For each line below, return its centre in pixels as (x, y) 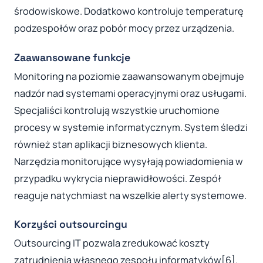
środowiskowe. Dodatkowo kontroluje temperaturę (129, 11)
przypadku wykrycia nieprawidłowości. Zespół (118, 178)
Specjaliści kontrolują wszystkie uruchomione (117, 110)
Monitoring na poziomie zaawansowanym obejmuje (129, 76)
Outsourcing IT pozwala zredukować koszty (112, 243)
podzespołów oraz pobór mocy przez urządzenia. (124, 28)
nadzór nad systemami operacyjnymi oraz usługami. (130, 93)
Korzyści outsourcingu (71, 225)
